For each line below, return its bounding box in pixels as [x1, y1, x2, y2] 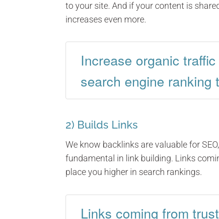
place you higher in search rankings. [66, 167, 202, 177]
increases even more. [66, 14, 147, 24]
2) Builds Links [66, 118, 138, 131]
